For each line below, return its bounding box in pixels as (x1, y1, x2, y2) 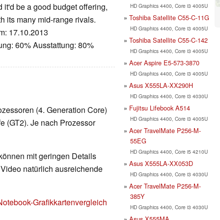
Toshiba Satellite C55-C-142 (129, 35, 208, 45)
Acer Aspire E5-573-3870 (129, 57, 199, 67)
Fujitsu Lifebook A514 (129, 103, 190, 112)
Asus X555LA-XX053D (129, 158, 193, 168)
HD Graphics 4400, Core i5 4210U (130, 147, 208, 155)
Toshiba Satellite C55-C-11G (129, 12, 209, 22)
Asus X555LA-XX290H (129, 80, 193, 90)
